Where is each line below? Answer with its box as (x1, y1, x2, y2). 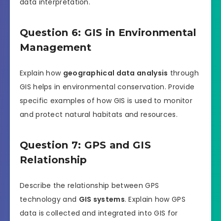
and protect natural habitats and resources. (20, 109, 178, 119)
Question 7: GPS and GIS (20, 139, 151, 151)
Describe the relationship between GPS (20, 180, 159, 190)
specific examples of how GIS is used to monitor (20, 95, 193, 106)
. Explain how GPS (124, 194, 185, 204)
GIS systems (78, 194, 125, 204)
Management (20, 41, 92, 54)
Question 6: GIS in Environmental (20, 27, 197, 39)
